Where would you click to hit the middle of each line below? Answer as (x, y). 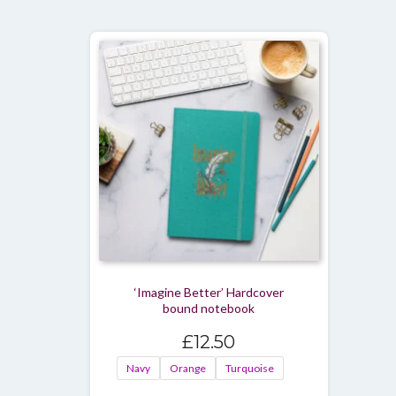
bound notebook (209, 308)
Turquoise (250, 368)
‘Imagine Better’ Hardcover (209, 292)
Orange (188, 368)
